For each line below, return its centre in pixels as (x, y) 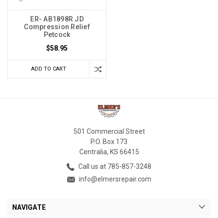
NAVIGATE (29, 207)
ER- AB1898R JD (57, 19)
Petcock (57, 35)
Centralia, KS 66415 (109, 152)
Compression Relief (57, 27)
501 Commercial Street (109, 131)
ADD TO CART (48, 69)
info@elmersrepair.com (114, 179)
